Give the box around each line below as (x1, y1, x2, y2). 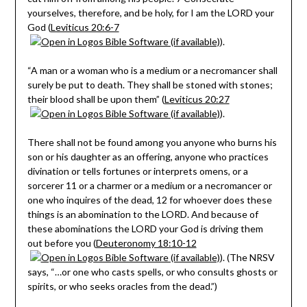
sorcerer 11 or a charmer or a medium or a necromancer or (27, 179, 272, 191)
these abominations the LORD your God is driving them (27, 222, 263, 234)
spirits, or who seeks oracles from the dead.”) (27, 280, 217, 292)
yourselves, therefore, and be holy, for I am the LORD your (27, 6, 274, 19)
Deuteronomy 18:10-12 (95, 236, 197, 249)
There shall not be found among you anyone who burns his (27, 136, 277, 148)
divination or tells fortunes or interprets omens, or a (27, 164, 248, 177)
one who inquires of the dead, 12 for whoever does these (27, 193, 272, 206)
